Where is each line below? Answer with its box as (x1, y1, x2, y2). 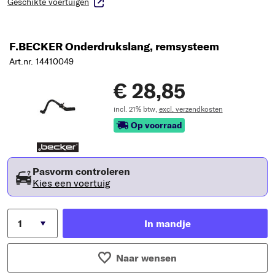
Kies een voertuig (33, 176, 110, 189)
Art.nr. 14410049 (9, 55, 74, 67)
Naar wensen (115, 251, 177, 264)
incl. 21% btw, (113, 104, 159, 114)
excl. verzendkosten (158, 104, 223, 114)
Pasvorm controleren (33, 165, 131, 177)
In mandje (144, 217, 191, 230)
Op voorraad (130, 119, 182, 131)
